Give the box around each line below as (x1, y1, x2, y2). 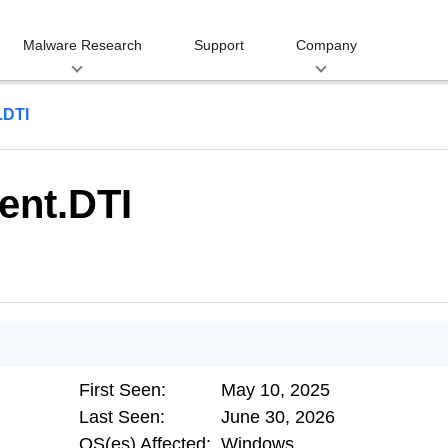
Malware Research (23, 37, 142, 53)
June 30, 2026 (221, 407, 335, 427)
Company (296, 37, 357, 53)
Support (194, 37, 244, 53)
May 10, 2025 (221, 380, 330, 400)
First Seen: (79, 380, 166, 400)
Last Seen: (79, 407, 165, 427)
